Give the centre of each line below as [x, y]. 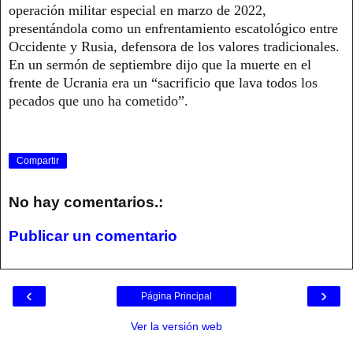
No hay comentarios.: [86, 202]
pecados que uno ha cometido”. [98, 100]
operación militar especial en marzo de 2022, [137, 10]
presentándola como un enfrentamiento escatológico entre [173, 28]
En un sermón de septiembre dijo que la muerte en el [160, 64]
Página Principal [176, 296]
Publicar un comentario [93, 236]
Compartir [38, 161]
